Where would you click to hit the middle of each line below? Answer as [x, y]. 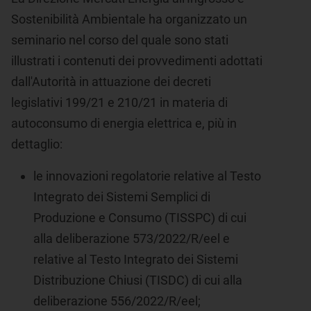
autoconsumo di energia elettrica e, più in [124, 123]
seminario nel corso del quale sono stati [120, 40]
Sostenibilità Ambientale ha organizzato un [129, 19]
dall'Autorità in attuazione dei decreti [111, 82]
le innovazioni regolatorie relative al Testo [147, 176]
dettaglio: [37, 144]
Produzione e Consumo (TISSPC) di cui [140, 218]
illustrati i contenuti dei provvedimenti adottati [137, 61]
